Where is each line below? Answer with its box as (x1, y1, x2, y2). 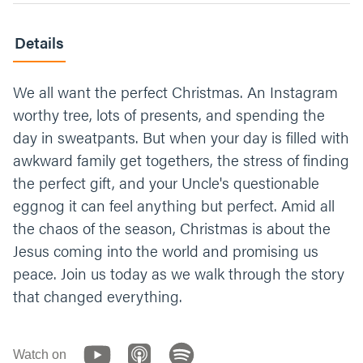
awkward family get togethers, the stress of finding (13, 149, 349, 171)
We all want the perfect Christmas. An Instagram (13, 81, 338, 103)
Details (15, 32, 64, 53)
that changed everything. (13, 285, 182, 307)
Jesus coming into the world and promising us (13, 240, 318, 262)
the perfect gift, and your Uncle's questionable (13, 172, 319, 194)
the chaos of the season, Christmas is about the (13, 217, 331, 239)
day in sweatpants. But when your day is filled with (13, 126, 349, 148)
